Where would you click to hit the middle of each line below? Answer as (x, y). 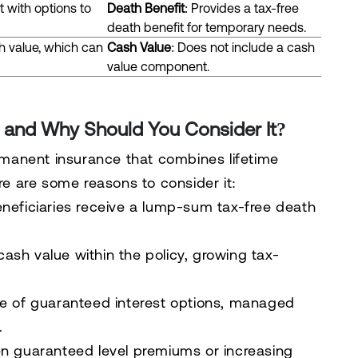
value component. (158, 66)
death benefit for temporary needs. (206, 27)
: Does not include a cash (243, 47)
